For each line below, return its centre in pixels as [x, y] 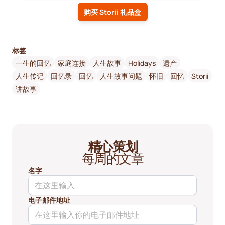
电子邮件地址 [49, 200]
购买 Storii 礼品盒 [113, 12]
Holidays [142, 63]
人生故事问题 [121, 76]
